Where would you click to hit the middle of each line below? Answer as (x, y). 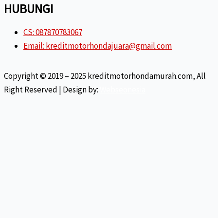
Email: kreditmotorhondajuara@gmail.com (98, 46)
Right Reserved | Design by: (52, 90)
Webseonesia (123, 90)
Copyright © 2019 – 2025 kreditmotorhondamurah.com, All (105, 76)
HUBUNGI (28, 9)
